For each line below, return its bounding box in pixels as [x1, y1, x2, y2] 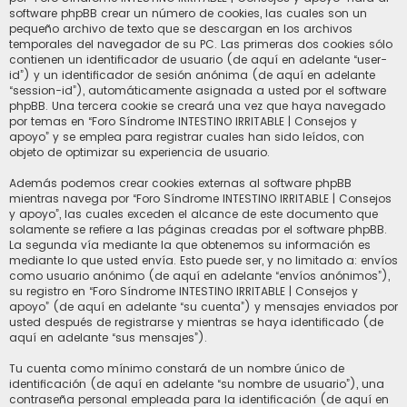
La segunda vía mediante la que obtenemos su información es [9, 236, 371, 253]
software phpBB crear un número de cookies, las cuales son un [9, 5, 367, 21]
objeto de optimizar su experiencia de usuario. [9, 144, 270, 160]
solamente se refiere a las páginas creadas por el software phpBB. [9, 221, 387, 237]
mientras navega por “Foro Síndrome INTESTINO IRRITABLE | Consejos [9, 190, 392, 206]
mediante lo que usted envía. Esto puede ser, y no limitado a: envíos [9, 252, 398, 268]
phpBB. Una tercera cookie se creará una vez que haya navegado [9, 97, 385, 114]
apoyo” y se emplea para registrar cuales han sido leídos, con [9, 128, 364, 144]
